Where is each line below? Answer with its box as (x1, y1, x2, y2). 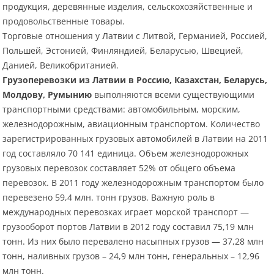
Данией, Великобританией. (2, 59, 119, 72)
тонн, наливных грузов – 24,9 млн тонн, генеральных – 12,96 (2, 250, 260, 262)
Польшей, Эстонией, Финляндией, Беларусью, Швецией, (2, 45, 244, 57)
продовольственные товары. (2, 15, 125, 28)
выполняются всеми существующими (92, 89, 255, 101)
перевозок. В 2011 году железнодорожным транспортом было (2, 177, 264, 189)
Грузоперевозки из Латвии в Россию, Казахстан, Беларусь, (2, 74, 268, 86)
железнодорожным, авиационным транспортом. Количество (2, 118, 261, 130)
